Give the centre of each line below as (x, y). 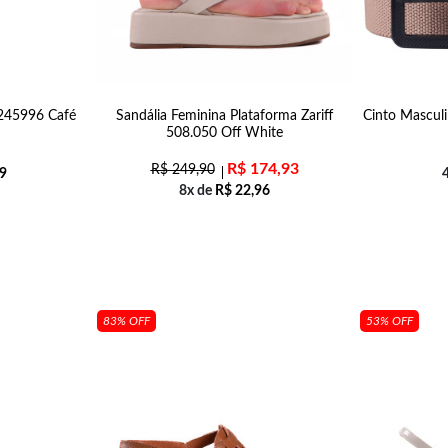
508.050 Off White (224, 133)
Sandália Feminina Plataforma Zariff (224, 116)
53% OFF (389, 321)
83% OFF (126, 321)
